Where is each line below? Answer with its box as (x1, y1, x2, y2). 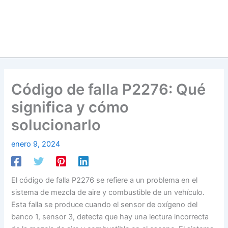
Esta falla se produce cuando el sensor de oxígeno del (11, 200, 198, 210)
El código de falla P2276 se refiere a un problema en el (11, 176, 198, 185)
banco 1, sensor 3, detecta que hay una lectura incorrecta (11, 212, 209, 222)
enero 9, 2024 (11, 139, 61, 149)
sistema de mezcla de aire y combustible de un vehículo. (11, 188, 205, 197)
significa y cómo (11, 98, 129, 116)
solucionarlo (11, 116, 101, 134)
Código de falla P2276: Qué (11, 80, 206, 98)
